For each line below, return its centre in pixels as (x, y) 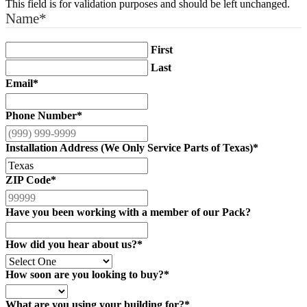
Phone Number (41, 115)
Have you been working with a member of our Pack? (128, 212)
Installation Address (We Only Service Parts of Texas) (129, 147)
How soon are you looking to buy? (85, 274)
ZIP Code (28, 180)
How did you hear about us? (71, 244)
